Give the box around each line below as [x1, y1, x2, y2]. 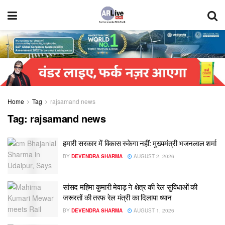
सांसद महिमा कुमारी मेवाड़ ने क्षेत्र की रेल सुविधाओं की [63, 181, 198, 192]
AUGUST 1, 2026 [132, 206, 174, 214]
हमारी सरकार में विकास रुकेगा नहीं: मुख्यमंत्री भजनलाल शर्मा [63, 138, 216, 149]
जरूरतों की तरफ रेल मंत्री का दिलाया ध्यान [63, 191, 172, 202]
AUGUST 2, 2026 [132, 153, 174, 160]
